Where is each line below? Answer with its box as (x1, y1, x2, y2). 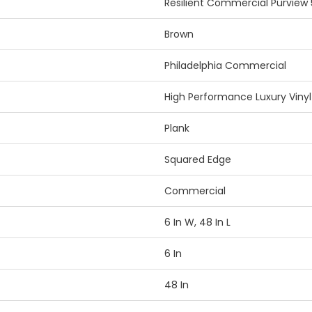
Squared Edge (164, 153, 231, 167)
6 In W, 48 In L (164, 215, 231, 230)
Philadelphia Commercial (164, 58, 286, 73)
